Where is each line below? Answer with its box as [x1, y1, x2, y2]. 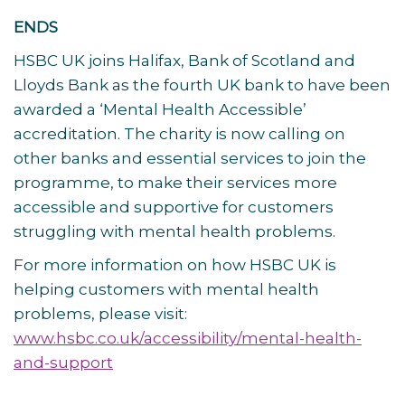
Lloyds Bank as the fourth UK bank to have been [14, 76, 391, 94]
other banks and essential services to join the [14, 149, 366, 167]
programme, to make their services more [14, 174, 337, 192]
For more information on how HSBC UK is [14, 256, 336, 274]
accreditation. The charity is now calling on [14, 125, 345, 143]
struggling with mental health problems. [14, 222, 335, 240]
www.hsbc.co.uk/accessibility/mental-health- [14, 329, 362, 347]
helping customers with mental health [14, 280, 319, 298]
